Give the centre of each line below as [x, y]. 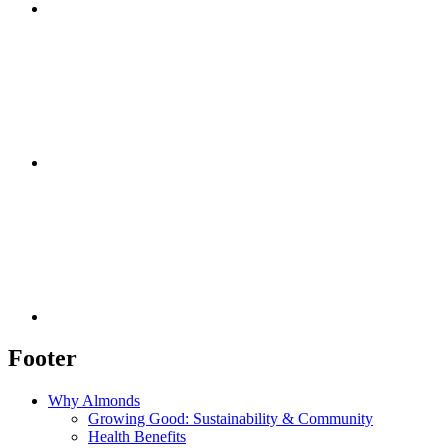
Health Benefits [137, 437]
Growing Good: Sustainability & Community [230, 419]
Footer [42, 358]
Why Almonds [94, 401]
